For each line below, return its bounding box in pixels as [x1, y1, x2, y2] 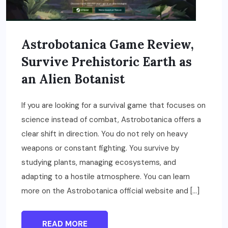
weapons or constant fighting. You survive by [21, 143, 179, 154]
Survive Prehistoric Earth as [21, 54, 192, 70]
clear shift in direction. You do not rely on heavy [21, 129, 188, 139]
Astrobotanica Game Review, [21, 37, 194, 53]
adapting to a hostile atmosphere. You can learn [21, 172, 190, 182]
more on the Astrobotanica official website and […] [21, 186, 199, 196]
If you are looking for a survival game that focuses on [21, 100, 206, 111]
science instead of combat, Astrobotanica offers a [21, 115, 201, 125]
